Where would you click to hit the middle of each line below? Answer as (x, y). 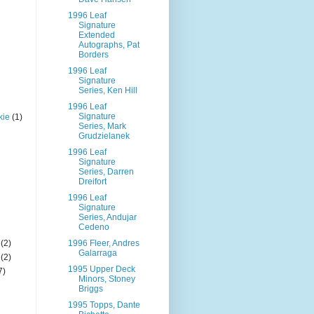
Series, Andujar (107, 217)
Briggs (90, 289)
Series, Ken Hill (108, 90)
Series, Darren (106, 172)
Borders (93, 55)
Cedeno (94, 227)
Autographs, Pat (109, 45)
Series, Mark (102, 126)
